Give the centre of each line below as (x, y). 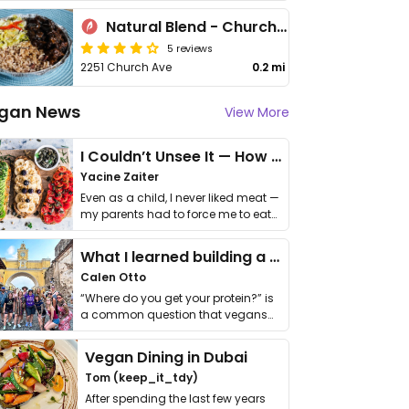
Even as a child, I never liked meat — (180, 198)
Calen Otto (113, 277)
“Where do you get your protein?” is (177, 298)
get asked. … (114, 331)
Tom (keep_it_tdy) (142, 378)
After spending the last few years (176, 399)
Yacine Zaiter (120, 177)
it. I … (92, 231)
